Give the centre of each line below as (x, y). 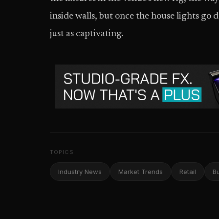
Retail (188, 172)
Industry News (80, 172)
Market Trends (141, 172)
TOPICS (62, 152)
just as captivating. (87, 34)
